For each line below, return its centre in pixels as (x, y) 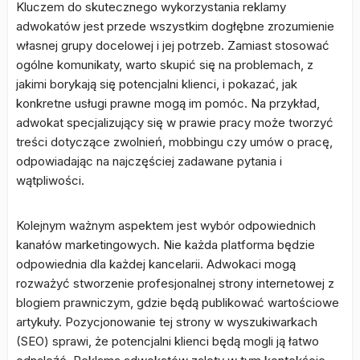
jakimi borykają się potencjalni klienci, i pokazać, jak (157, 84)
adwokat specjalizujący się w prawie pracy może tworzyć (175, 123)
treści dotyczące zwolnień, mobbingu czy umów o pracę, (174, 142)
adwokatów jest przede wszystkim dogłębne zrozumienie (175, 26)
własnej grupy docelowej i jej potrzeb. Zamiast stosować (173, 45)
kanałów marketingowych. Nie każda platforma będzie (166, 245)
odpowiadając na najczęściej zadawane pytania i (149, 161)
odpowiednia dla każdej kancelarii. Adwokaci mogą (156, 264)
